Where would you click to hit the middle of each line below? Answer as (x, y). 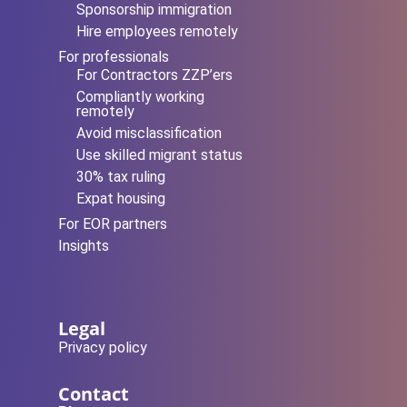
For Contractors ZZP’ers (154, 75)
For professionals (114, 57)
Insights (84, 246)
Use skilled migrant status (159, 155)
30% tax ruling (121, 177)
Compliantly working (140, 97)
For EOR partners (113, 224)
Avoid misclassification (149, 134)
